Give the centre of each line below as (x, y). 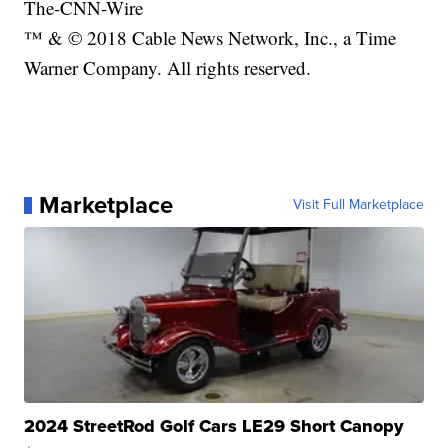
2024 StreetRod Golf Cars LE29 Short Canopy (214, 426)
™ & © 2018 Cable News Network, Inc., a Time (210, 38)
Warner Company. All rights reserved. (168, 68)
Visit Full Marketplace (358, 205)
